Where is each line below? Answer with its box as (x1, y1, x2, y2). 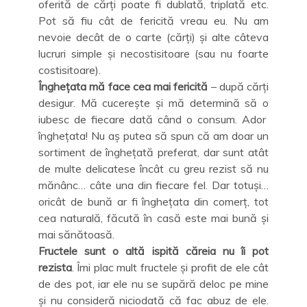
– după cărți (208, 79, 269, 93)
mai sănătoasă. (38, 227, 114, 241)
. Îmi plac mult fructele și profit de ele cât (72, 260, 269, 274)
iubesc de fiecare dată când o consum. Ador (38, 112, 269, 126)
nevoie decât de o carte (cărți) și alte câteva (38, 29, 269, 44)
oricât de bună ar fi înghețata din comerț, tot (38, 194, 269, 208)
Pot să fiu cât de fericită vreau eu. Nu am (38, 13, 269, 27)
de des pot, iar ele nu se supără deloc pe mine (38, 276, 269, 291)
